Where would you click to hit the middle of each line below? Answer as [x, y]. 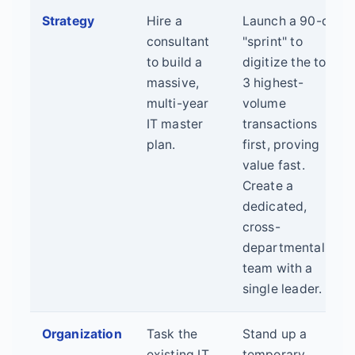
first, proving [281, 145]
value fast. [273, 166]
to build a [174, 63]
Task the [172, 334]
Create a [268, 186]
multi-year [177, 104]
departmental [283, 248]
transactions [279, 124]
